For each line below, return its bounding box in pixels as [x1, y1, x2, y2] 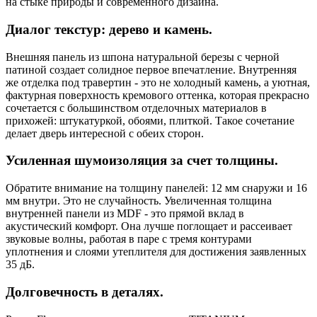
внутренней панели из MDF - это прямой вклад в [6, 207, 244, 220]
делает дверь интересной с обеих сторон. [6, 127, 204, 139]
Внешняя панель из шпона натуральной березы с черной [6, 50, 279, 63]
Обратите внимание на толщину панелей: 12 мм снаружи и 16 [6, 182, 307, 195]
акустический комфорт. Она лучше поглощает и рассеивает [6, 220, 292, 233]
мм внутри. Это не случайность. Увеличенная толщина [6, 195, 272, 207]
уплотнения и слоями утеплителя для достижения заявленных [6, 246, 306, 258]
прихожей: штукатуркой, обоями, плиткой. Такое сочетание [6, 114, 294, 127]
